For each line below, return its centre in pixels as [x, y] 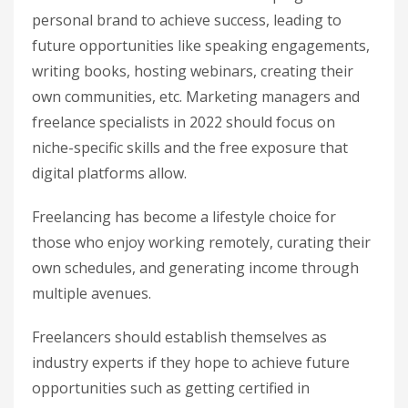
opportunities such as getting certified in [171, 388]
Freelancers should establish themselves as [179, 337]
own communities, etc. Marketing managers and [196, 96]
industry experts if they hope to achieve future [191, 362]
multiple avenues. [92, 293]
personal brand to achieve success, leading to [187, 20]
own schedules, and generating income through [195, 267]
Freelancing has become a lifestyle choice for [184, 216]
